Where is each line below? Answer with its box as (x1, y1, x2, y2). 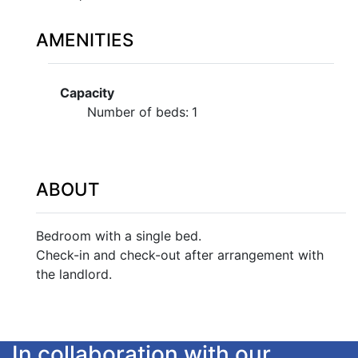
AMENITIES (36, 29, 133, 50)
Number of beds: (87, 104, 189, 120)
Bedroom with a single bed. (36, 228, 201, 244)
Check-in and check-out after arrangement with (36, 247, 324, 263)
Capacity (60, 85, 114, 101)
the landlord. (36, 266, 112, 282)
